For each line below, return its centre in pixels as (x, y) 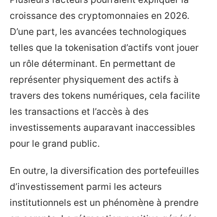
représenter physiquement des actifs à (94, 80)
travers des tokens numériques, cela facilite (105, 96)
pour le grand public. (55, 144)
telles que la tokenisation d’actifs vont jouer (104, 48)
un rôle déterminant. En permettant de (93, 64)
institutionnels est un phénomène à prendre (104, 202)
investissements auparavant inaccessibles (102, 128)
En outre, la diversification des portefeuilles (104, 170)
